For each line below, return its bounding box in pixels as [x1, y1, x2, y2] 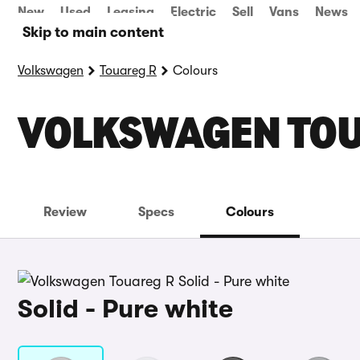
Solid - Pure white [18, 294, 233, 324]
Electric [170, 5, 216, 19]
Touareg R [100, 63, 157, 78]
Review [43, 205, 87, 219]
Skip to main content [22, 24, 164, 40]
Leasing [107, 5, 154, 19]
